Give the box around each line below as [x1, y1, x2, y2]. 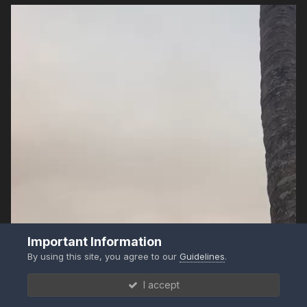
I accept [137, 279, 180, 291]
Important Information [27, 234, 162, 249]
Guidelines [180, 251, 225, 262]
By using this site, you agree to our [27, 251, 180, 262]
